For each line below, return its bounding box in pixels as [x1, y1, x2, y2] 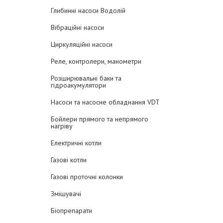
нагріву [51, 121, 73, 130]
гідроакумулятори [51, 81, 106, 90]
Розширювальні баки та [51, 74, 121, 83]
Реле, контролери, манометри [51, 57, 141, 66]
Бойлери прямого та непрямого [51, 114, 148, 123]
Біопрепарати [51, 206, 92, 215]
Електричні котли [51, 138, 102, 147]
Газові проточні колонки [51, 172, 123, 181]
